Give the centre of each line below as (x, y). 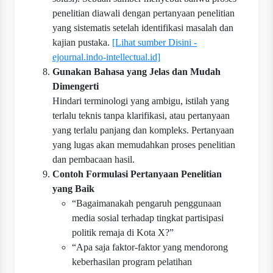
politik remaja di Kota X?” (123, 233)
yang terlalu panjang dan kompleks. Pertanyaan (143, 130)
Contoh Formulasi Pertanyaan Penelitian (137, 174)
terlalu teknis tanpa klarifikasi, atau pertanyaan (141, 116)
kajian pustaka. (82, 43)
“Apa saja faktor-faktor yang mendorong (150, 247)
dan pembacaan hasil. (94, 160)
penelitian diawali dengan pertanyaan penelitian (144, 13)
